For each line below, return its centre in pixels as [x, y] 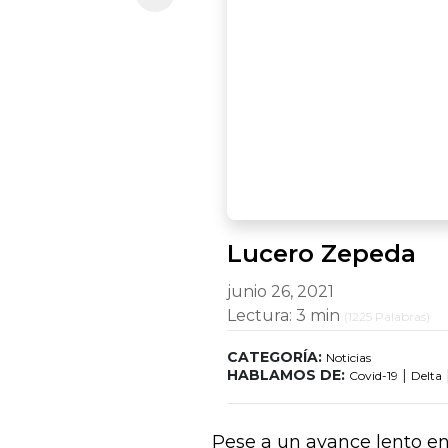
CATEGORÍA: [274, 357]
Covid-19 [373, 375]
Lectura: [261, 315]
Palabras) [401, 316]
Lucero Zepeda [321, 253]
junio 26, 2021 [280, 291]
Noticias [348, 357]
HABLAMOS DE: [286, 375]
